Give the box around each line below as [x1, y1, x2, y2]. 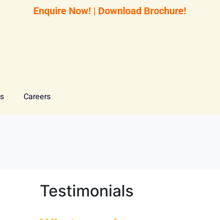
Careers [24, 91, 51, 103]
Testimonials [40, 181, 134, 200]
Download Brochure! [98, 5, 187, 17]
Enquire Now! [33, 5, 91, 17]
